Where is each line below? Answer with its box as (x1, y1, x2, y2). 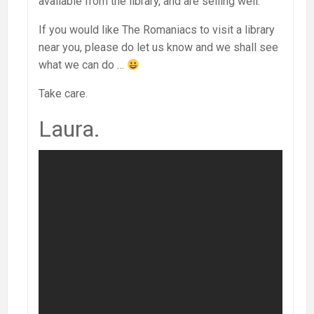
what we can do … (39, 58, 127, 72)
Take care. (39, 87, 88, 101)
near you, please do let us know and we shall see (39, 41, 278, 55)
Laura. (39, 116, 100, 143)
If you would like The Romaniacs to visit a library (39, 23, 275, 37)
